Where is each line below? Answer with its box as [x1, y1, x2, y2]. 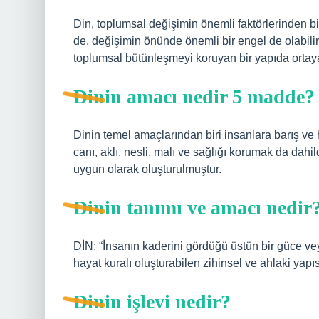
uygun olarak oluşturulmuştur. [73, 163, 221, 175]
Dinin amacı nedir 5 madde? [73, 85, 315, 108]
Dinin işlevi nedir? [73, 291, 231, 313]
